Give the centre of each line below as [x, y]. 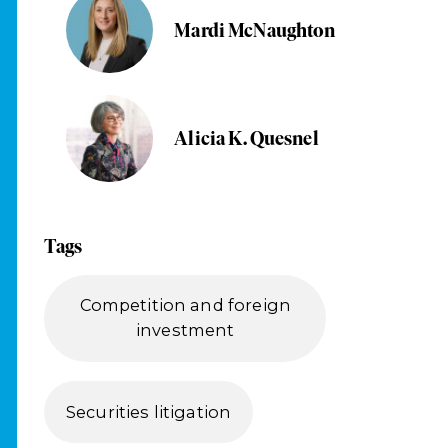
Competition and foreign [185, 305]
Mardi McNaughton [255, 30]
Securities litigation [149, 411]
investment [185, 330]
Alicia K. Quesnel [246, 138]
